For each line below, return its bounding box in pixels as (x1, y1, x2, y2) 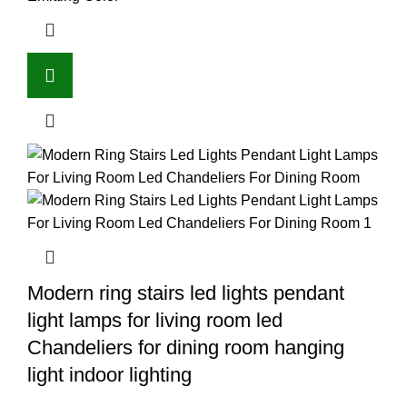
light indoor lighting (27, 362, 192, 386)
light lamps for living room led (27, 308, 283, 332)
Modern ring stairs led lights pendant (27, 281, 344, 304)
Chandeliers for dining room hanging (27, 335, 344, 359)
